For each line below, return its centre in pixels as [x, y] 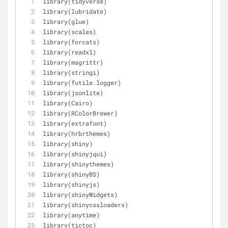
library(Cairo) [68, 103]
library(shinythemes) [78, 164]
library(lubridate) [75, 11]
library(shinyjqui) [75, 154]
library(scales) [69, 32]
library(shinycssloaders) [85, 205]
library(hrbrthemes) [77, 133]
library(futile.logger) [82, 82]
